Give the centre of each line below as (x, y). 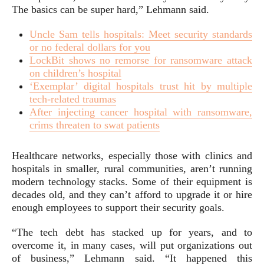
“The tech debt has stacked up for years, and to (132, 232)
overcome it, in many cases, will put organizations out (132, 245)
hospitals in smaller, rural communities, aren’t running (132, 169)
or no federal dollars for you (90, 47)
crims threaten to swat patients (95, 125)
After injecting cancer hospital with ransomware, (141, 112)
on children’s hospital (75, 73)
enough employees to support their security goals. (118, 207)
